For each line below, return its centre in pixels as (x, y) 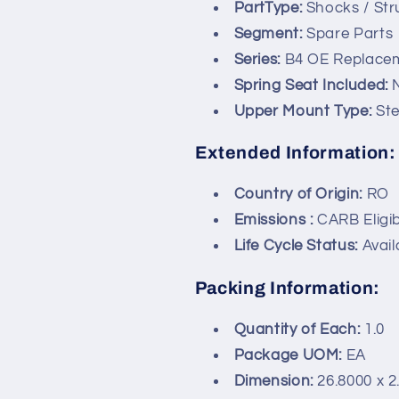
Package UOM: (290, 355)
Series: (259, 59)
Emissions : (276, 220)
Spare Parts (350, 33)
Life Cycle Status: (298, 246)
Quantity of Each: (299, 329)
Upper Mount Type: (305, 111)
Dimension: (276, 381)
